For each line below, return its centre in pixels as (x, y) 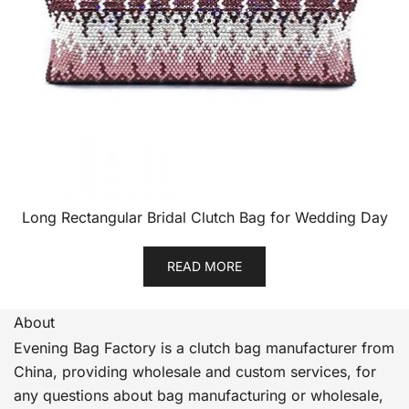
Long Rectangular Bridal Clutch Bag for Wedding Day (204, 217)
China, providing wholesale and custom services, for (195, 372)
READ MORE (204, 266)
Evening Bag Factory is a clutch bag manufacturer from (204, 348)
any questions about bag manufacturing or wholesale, (199, 395)
